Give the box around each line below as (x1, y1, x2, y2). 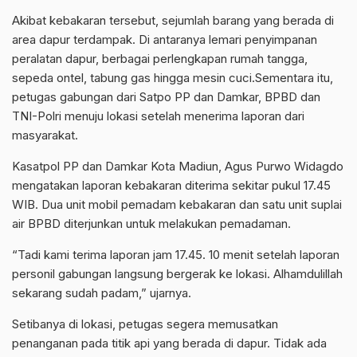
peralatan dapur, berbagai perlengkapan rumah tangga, (12, 50, 308, 66)
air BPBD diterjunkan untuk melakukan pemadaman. (12, 215, 291, 231)
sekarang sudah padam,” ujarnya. (12, 284, 191, 300)
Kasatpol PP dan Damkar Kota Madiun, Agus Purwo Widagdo (12, 158, 343, 174)
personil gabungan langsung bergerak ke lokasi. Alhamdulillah (12, 265, 343, 281)
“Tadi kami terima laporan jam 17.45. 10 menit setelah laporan (12, 246, 339, 262)
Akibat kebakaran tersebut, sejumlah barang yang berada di (12, 12, 334, 28)
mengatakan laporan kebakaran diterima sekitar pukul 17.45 (12, 177, 331, 193)
